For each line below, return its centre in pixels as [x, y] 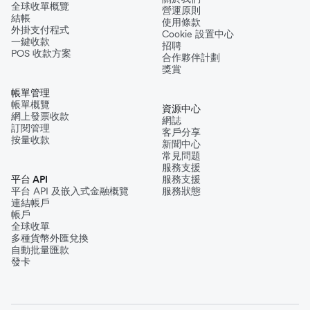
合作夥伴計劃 [191, 57]
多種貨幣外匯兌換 [50, 238]
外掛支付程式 [40, 29]
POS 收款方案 [41, 53]
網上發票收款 [40, 116]
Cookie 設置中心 [198, 34]
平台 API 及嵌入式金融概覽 [70, 191]
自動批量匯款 [40, 249]
